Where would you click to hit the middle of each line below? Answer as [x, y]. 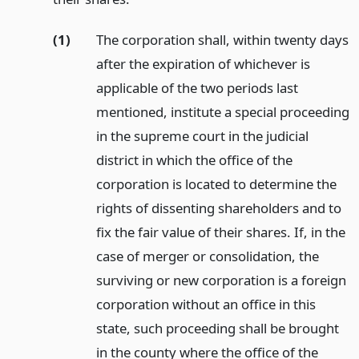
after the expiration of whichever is [203, 64]
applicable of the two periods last [197, 88]
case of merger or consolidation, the [207, 256]
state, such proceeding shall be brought [217, 329]
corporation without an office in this [206, 305]
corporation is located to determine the [216, 184]
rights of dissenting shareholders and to [218, 208]
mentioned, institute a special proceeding [222, 112]
